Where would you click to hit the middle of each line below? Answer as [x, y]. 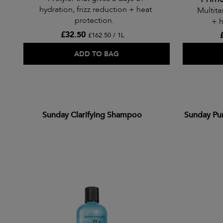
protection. [96, 21]
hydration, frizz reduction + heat [96, 10]
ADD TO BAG [97, 54]
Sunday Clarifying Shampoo [92, 115]
